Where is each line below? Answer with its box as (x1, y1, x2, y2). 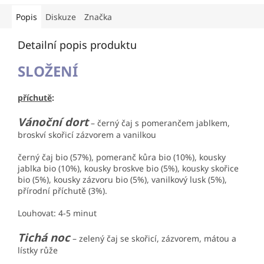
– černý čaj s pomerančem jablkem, (88, 117, 230, 129)
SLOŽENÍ (18, 61, 78, 81)
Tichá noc (18, 230, 70, 245)
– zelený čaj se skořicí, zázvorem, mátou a (70, 233, 236, 245)
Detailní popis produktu (18, 38, 137, 52)
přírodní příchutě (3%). (18, 185, 107, 197)
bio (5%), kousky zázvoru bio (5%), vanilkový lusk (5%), (18, 174, 227, 186)
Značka (84, 11, 112, 23)
